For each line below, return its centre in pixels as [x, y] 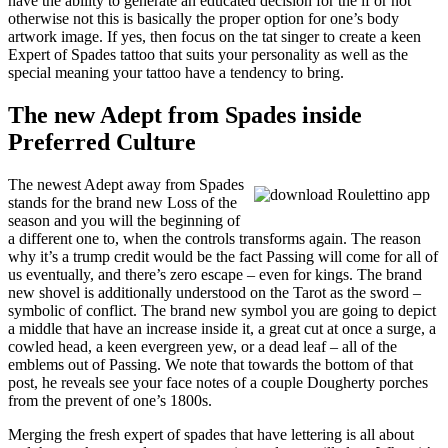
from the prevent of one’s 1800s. [110, 401]
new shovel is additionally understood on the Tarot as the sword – [214, 293]
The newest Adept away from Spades [126, 185]
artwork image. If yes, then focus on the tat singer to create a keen [214, 37]
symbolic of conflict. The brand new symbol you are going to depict [222, 311]
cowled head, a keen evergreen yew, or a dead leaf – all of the [202, 347]
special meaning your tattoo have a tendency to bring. [176, 73]
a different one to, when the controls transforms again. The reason [214, 239]
